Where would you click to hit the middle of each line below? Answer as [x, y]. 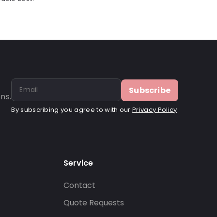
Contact [80, 185]
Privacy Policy [155, 110]
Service [78, 163]
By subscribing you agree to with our [72, 110]
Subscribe [150, 90]
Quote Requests [94, 203]
